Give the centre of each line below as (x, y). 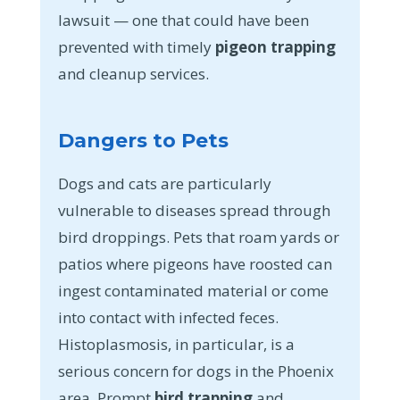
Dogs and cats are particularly (164, 183)
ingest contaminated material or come (193, 290)
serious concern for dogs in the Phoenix (196, 371)
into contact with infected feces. (168, 317)
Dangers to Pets (143, 140)
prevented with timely (136, 46)
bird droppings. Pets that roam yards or (198, 237)
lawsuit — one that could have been (183, 20)
